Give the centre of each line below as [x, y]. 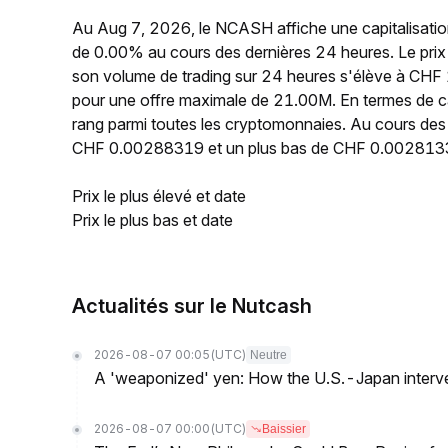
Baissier [284, 429]
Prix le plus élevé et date [159, 196]
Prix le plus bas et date [152, 220]
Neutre [268, 355]
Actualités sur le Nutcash [192, 306]
